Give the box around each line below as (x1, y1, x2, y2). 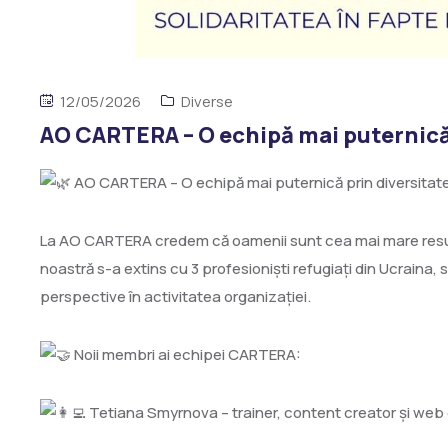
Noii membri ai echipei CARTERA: (71, 344, 301, 366)
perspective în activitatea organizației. (40, 286, 311, 308)
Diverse (181, 91, 233, 113)
